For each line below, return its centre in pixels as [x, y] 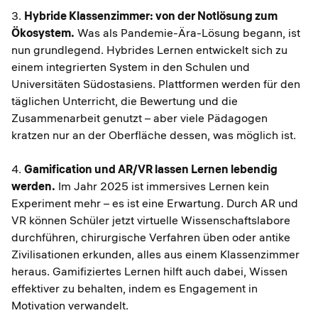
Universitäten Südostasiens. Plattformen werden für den [156, 84]
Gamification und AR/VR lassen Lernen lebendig [151, 169]
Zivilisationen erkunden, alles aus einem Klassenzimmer [155, 254]
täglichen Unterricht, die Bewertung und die [125, 101]
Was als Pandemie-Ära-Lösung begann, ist [187, 33]
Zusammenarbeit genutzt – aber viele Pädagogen [139, 118]
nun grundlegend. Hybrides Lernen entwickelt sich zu [149, 50]
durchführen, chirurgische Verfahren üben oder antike [151, 237]
